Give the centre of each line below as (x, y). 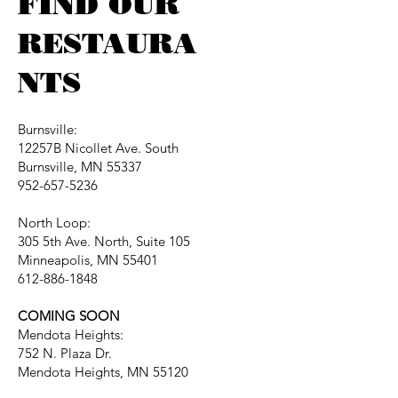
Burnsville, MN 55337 (80, 167)
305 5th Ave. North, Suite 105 (104, 241)
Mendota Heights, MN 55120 (103, 372)
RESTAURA (107, 43)
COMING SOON (69, 316)
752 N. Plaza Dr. (65, 353)
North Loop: (54, 223)
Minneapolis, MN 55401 (88, 260)
